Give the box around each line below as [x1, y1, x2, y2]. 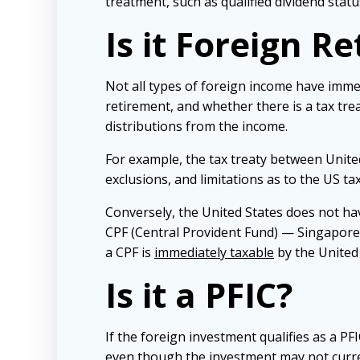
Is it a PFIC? [105, 272, 292, 318]
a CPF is [105, 243, 154, 262]
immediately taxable [154, 243, 274, 262]
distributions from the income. [105, 117, 288, 136]
